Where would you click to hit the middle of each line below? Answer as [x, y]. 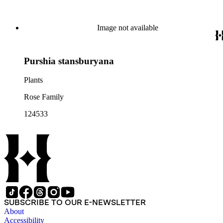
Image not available [127, 28]
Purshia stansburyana [69, 61]
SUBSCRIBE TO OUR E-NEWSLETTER [75, 203]
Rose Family [44, 97]
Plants [33, 80]
